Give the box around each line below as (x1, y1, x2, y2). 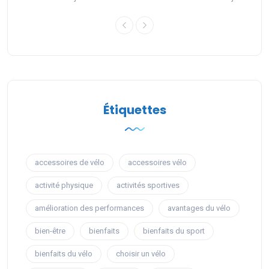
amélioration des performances (35, 204, 144, 213)
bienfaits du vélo (35, 249, 92, 259)
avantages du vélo (168, 204, 231, 213)
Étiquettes (103, 101, 166, 119)
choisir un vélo (116, 249, 166, 259)
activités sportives (116, 181, 180, 190)
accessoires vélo (128, 158, 187, 168)
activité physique (35, 181, 93, 190)
